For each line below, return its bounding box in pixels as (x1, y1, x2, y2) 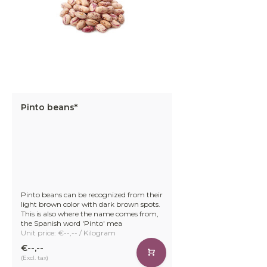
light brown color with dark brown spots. (21, 199, 160, 209)
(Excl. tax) (21, 254, 48, 262)
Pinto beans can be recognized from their (21, 190, 163, 199)
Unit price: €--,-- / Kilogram (21, 228, 116, 237)
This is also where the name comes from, (21, 209, 159, 218)
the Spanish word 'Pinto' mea (21, 218, 122, 228)
